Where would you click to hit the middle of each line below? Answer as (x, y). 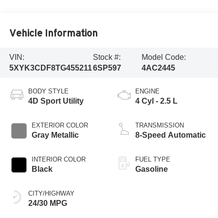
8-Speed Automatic (171, 135)
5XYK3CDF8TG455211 (50, 68)
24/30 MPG (47, 203)
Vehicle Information (53, 33)
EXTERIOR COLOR (60, 125)
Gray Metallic (55, 135)
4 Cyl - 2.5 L (156, 101)
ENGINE (147, 91)
